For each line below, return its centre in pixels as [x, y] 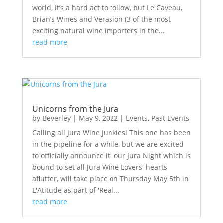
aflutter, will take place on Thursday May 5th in [110, 178]
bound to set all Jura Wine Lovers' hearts [100, 167]
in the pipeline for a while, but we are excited [108, 144]
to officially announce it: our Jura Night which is [111, 155]
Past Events [170, 118]
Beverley [56, 118]
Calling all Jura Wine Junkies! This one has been [111, 132]
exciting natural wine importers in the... [98, 30]
